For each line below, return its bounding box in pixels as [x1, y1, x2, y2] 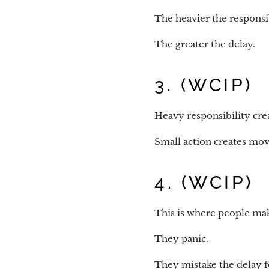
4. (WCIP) [154, 172, 253, 193]
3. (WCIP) [154, 74, 253, 96]
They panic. [154, 233, 208, 245]
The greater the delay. [154, 38, 255, 50]
